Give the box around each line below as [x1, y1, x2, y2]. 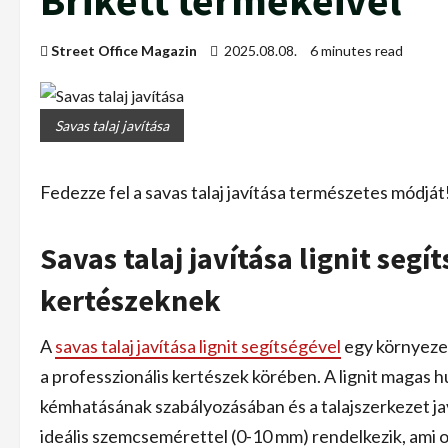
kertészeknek [40, 281, 221, 319]
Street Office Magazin [51, 42, 197, 59]
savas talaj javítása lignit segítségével [55, 335, 341, 357]
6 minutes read [310, 42, 403, 59]
